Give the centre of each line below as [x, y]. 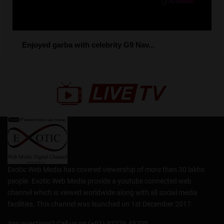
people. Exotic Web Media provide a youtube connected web [99, 181]
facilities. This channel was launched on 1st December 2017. [100, 204]
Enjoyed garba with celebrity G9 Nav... [88, 45]
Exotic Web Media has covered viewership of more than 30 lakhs [106, 169]
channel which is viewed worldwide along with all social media [102, 192]
